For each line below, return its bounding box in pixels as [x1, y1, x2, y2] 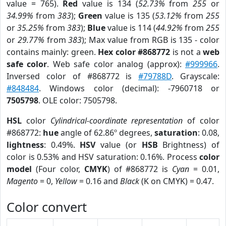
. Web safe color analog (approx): [47, 59, 186, 70]
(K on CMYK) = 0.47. [139, 176, 214, 187]
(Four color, [32, 163, 84, 175]
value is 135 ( [102, 10, 155, 21]
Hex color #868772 [98, 46, 171, 58]
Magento [7, 176, 38, 187]
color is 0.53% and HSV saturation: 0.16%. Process [7, 151, 199, 162]
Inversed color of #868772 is [7, 71, 139, 82]
